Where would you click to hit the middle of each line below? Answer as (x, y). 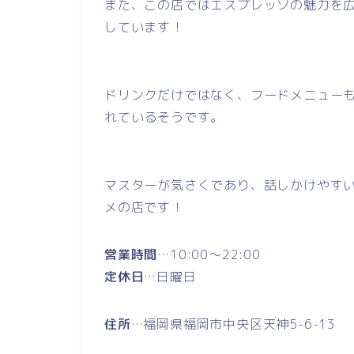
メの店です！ (144, 207)
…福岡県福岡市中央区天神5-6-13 (233, 324)
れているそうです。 (164, 117)
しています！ (144, 27)
